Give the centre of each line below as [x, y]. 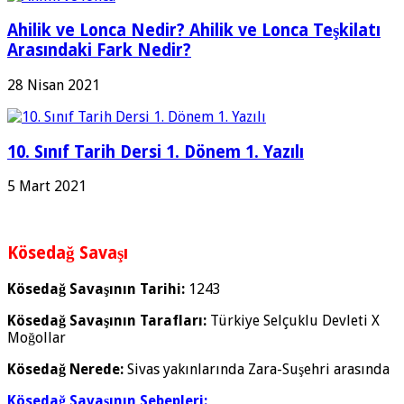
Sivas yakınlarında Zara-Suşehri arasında [257, 369]
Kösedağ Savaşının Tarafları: [107, 320]
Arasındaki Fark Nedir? [99, 50]
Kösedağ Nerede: [65, 369]
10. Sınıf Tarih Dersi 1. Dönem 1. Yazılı [156, 151]
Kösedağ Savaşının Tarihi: [96, 289]
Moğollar [37, 337]
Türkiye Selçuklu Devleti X [293, 320]
